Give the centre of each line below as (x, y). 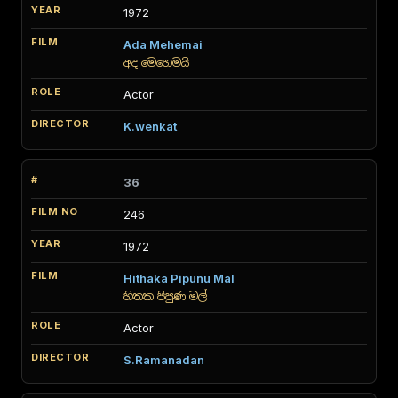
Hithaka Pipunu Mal (179, 278)
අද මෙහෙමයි (156, 63)
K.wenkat (150, 126)
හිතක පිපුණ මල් (165, 296)
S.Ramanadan (164, 360)
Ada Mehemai (163, 44)
